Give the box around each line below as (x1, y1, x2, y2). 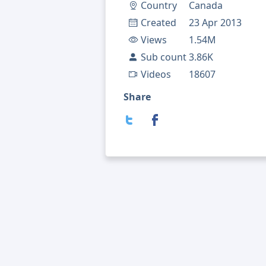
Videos (141, 68, 171, 81)
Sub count (141, 50, 186, 64)
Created (141, 16, 176, 30)
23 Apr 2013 (189, 16, 242, 30)
